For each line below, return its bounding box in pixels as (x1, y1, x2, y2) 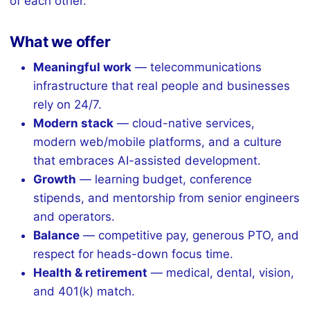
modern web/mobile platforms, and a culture (33, 134, 282, 149)
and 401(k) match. (33, 284, 136, 298)
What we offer (10, 33, 111, 51)
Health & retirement (33, 265, 148, 280)
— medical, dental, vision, (147, 265, 295, 280)
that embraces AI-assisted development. (33, 153, 262, 167)
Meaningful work (33, 60, 132, 74)
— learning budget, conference (76, 172, 253, 186)
